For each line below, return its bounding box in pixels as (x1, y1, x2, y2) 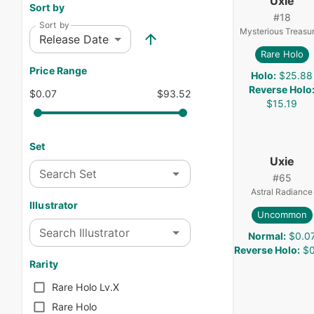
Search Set (39, 167, 97, 182)
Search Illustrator (39, 226, 130, 240)
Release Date (39, 32, 109, 46)
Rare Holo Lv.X (52, 281, 119, 294)
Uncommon (257, 209, 307, 221)
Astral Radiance (251, 186, 313, 197)
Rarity (29, 257, 58, 270)
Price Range (29, 64, 88, 76)
